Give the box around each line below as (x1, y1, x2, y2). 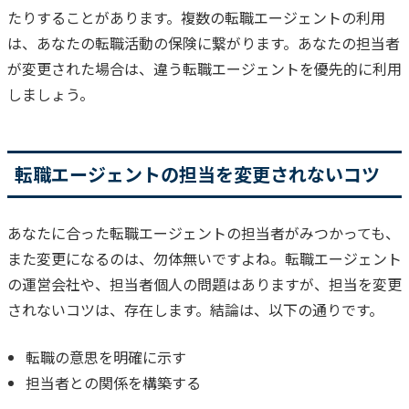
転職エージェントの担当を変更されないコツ (15, 160, 380, 187)
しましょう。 (7, 82, 94, 105)
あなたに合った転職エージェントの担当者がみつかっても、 (7, 221, 400, 244)
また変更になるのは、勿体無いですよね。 (7, 246, 285, 269)
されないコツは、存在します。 (7, 298, 210, 320)
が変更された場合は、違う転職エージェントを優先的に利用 (7, 57, 402, 79)
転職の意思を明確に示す (26, 345, 186, 368)
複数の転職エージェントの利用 (181, 5, 385, 28)
